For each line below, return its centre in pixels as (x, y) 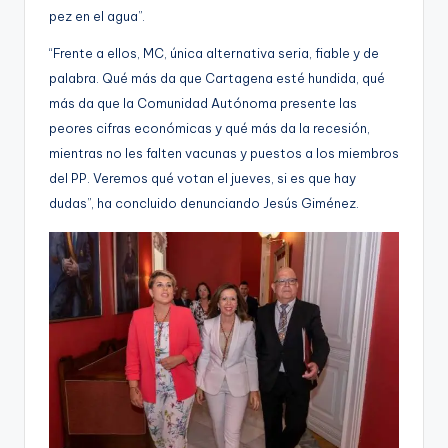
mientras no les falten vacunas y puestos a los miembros (224, 153)
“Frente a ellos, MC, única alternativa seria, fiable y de (214, 53)
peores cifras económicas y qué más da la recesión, (209, 128)
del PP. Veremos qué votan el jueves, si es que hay (202, 178)
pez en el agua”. (97, 16)
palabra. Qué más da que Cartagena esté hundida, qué (217, 78)
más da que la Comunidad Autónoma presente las (203, 103)
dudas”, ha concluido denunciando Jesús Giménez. (204, 203)
